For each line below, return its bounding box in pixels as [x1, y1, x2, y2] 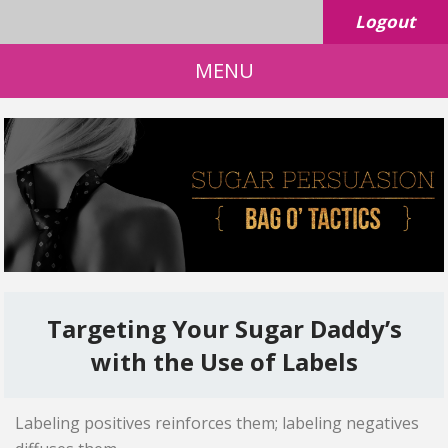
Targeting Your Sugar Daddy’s [46, 312, 402, 346]
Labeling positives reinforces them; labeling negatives [15, 412, 420, 435]
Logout [355, 10, 416, 33]
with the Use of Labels [90, 345, 358, 379]
